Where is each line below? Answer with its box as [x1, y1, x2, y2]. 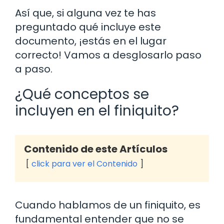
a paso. [15, 62, 52, 76]
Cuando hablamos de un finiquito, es [15, 198, 200, 212]
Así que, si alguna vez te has [15, 6, 156, 20]
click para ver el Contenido [31, 158, 137, 170]
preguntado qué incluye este [15, 20, 161, 34]
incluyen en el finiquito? [15, 101, 179, 121]
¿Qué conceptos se [15, 84, 149, 104]
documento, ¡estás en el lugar [15, 34, 166, 48]
